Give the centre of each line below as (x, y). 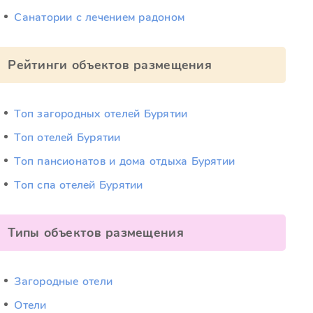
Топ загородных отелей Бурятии (101, 114)
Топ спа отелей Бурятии (79, 185)
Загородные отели (64, 282)
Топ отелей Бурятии (67, 138)
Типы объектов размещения (96, 233)
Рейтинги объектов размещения (110, 65)
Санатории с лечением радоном (100, 17)
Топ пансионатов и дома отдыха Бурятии (125, 161)
